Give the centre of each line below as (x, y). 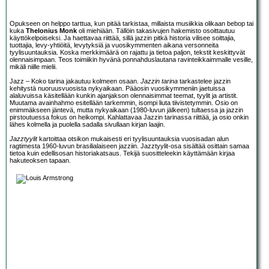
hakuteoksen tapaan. (40, 161)
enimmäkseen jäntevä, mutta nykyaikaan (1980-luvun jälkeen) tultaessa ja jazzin (126, 110)
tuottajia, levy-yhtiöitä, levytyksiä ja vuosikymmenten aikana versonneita (114, 45)
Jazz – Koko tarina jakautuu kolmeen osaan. (75, 81)
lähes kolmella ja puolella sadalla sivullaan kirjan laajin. (87, 125)
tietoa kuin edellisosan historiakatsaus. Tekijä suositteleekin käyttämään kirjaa (122, 153)
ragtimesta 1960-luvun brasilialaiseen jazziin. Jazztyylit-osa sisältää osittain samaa (129, 146)
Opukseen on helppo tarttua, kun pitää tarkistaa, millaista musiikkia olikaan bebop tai (131, 24)
